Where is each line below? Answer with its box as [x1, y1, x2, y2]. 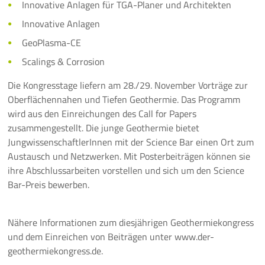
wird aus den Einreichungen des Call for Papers [8, 106, 197, 121]
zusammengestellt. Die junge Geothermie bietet [8, 121, 200, 135]
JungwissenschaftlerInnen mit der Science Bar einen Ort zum [8, 135, 254, 149]
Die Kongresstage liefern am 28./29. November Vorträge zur [8, 78, 248, 92]
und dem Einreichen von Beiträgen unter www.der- [8, 230, 215, 244]
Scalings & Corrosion [22, 54, 105, 69]
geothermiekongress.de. [8, 244, 104, 258]
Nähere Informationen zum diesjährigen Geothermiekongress [8, 215, 254, 230]
